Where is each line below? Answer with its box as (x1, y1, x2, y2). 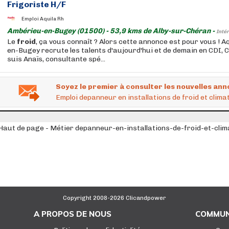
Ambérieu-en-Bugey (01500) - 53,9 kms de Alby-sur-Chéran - (7, 27, 216, 35)
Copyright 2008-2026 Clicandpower (63, 194, 166, 201)
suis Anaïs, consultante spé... (7, 55, 105, 63)
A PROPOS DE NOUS (33, 209, 111, 219)
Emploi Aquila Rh (21, 15, 64, 22)
